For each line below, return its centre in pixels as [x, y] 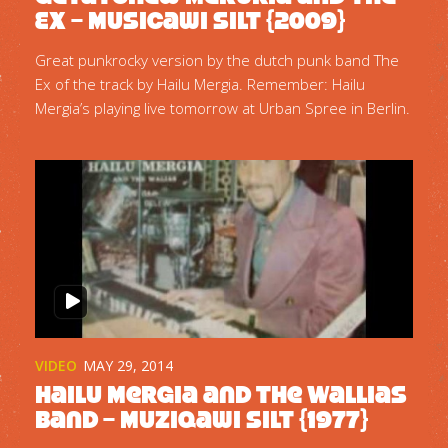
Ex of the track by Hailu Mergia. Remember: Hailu [200, 83]
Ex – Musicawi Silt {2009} [190, 20]
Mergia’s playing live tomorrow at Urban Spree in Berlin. [222, 107]
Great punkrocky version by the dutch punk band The [217, 59]
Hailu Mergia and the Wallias [221, 394]
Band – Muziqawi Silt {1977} [201, 419]
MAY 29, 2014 [128, 365]
